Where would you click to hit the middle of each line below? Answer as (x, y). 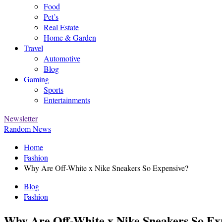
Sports (54, 89)
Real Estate (61, 27)
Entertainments (67, 100)
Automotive (62, 58)
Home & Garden (70, 37)
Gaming (36, 79)
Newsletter (21, 118)
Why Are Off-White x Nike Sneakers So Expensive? (106, 168)
